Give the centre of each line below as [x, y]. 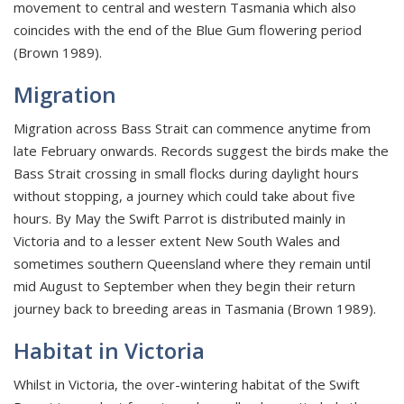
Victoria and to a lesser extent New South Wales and [177, 241]
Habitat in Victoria [109, 351]
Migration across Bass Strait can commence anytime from [192, 129]
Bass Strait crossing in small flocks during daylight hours [186, 174]
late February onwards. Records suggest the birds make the [201, 151]
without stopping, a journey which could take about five [184, 196]
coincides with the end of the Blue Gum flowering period [188, 30]
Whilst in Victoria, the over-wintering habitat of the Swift [187, 385]
